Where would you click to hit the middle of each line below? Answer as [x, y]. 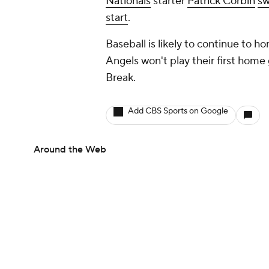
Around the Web [70, 150]
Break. [121, 78]
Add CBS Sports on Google [178, 111]
